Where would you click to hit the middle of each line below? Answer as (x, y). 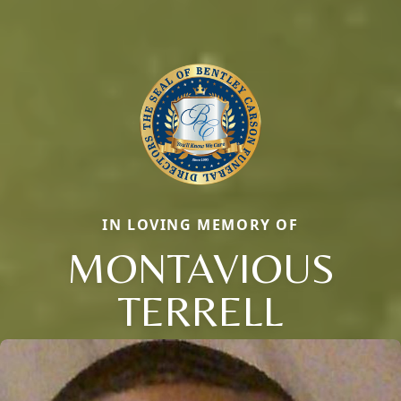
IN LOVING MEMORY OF (200, 224)
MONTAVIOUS (200, 267)
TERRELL (200, 310)
